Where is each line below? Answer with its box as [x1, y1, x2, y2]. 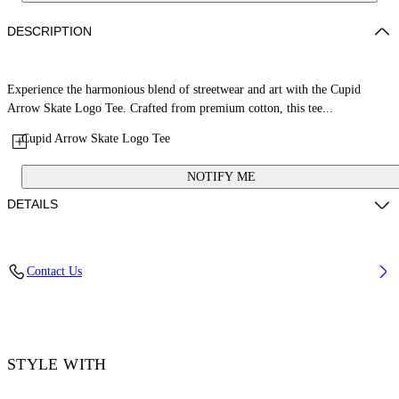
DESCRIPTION [7, 24, 92, 38]
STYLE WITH [7, 355, 107, 373]
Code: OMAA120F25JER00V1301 [21, 284, 197, 297]
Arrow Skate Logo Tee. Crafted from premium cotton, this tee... [7, 102, 333, 115]
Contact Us [27, 265, 82, 278]
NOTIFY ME [186, 170, 256, 184]
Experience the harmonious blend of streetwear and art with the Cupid [7, 83, 361, 96]
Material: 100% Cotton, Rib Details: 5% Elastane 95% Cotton [21, 254, 334, 267]
